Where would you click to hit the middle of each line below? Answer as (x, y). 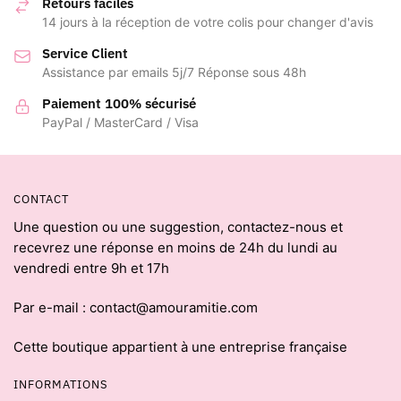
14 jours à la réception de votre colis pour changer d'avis (208, 22)
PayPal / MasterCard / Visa (120, 123)
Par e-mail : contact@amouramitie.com (136, 307)
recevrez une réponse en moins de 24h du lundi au (175, 247)
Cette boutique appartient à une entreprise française (180, 347)
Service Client (85, 54)
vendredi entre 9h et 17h (91, 268)
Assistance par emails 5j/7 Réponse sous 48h (174, 73)
